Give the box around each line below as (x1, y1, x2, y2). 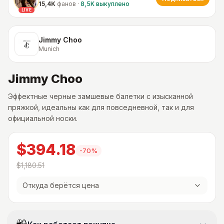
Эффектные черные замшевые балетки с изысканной (8, 92, 193, 101)
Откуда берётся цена (22, 181, 99, 190)
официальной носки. (8, 114, 77, 123)
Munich (38, 45, 59, 53)
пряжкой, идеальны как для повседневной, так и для (8, 103, 194, 112)
